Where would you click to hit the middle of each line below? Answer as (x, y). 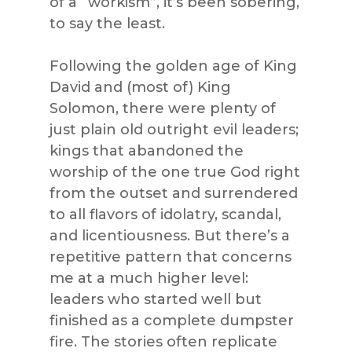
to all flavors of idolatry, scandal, (165, 215)
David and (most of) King (140, 88)
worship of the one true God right (174, 172)
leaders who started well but (155, 300)
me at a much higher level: (148, 279)
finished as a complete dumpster (171, 321)
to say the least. (107, 24)
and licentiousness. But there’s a (169, 236)
